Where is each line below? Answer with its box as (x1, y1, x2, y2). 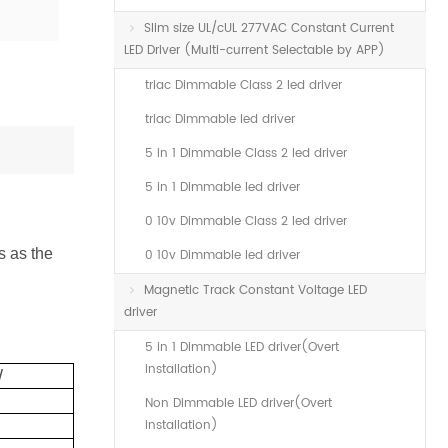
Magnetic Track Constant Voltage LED (144, 281, 367, 300)
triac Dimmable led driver (145, 110, 295, 129)
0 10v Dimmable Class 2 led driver (145, 212, 347, 231)
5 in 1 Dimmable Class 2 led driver (145, 144, 347, 163)
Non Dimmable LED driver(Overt (145, 394, 332, 413)
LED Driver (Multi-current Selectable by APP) (124, 41, 385, 60)
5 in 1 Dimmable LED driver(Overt (145, 338, 339, 357)
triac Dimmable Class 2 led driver (145, 76, 342, 95)
